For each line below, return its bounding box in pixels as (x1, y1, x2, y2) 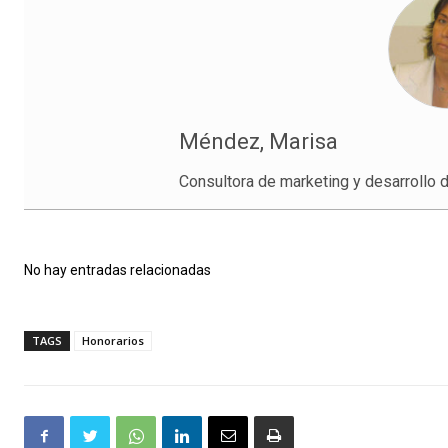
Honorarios (82, 333, 144, 349)
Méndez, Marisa (179, 129, 338, 155)
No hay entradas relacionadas (24, 262, 211, 279)
